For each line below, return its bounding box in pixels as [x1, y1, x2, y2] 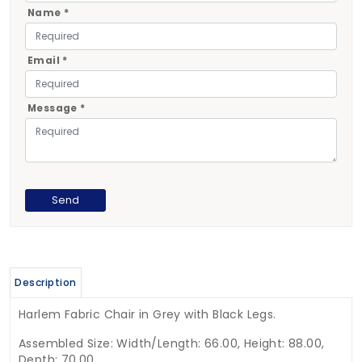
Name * [27, 6, 69, 20]
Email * [27, 54, 68, 68]
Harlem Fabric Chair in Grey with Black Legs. [19, 306, 276, 323]
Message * [27, 102, 86, 116]
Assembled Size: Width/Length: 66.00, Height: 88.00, [19, 335, 325, 352]
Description [15, 276, 77, 290]
